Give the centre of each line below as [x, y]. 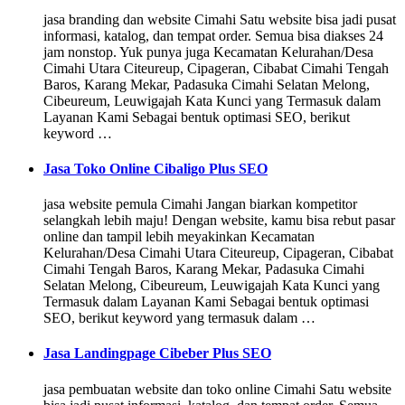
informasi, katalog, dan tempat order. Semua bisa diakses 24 [213, 35]
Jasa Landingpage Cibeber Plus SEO [157, 353]
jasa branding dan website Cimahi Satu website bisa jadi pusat [220, 19]
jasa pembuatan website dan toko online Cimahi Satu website [217, 389]
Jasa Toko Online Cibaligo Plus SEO [155, 168]
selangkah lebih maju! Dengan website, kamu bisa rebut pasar [219, 221]
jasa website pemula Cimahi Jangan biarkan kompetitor [200, 204]
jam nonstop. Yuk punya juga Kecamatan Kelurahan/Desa [208, 52]
